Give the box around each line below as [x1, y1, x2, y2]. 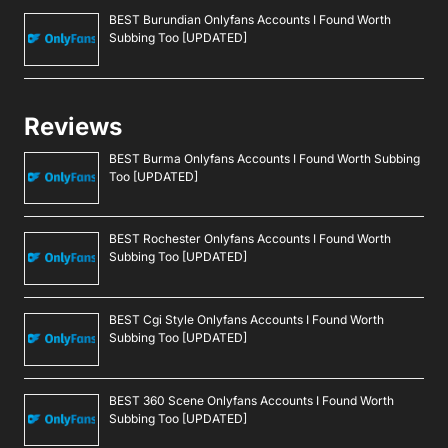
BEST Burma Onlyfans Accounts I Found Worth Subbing [109, 150, 420, 166]
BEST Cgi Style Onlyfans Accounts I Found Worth [109, 311, 384, 327]
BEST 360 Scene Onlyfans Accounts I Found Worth [109, 392, 394, 408]
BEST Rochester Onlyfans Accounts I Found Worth [109, 231, 391, 247]
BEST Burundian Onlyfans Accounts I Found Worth [109, 11, 391, 27]
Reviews [24, 111, 122, 141]
